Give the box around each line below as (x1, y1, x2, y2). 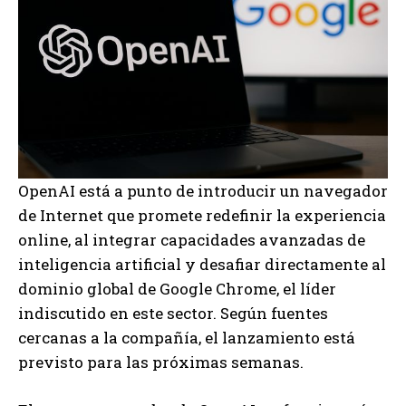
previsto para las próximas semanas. (18, 351, 304, 372)
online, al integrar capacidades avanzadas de (18, 228, 365, 250)
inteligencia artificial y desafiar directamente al (18, 253, 386, 275)
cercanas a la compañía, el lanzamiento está (18, 326, 355, 348)
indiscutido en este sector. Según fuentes (18, 302, 328, 324)
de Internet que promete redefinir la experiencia (18, 204, 386, 226)
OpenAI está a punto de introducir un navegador (18, 179, 388, 201)
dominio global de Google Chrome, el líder (18, 277, 336, 299)
